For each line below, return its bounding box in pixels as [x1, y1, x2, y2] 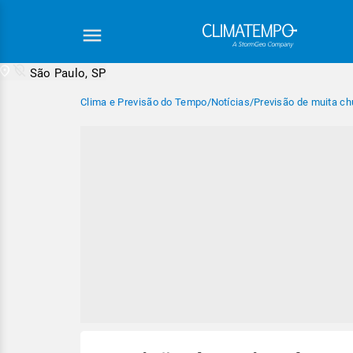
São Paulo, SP [29, 66, 106, 80]
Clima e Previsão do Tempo [80, 96, 207, 108]
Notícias [210, 96, 250, 108]
